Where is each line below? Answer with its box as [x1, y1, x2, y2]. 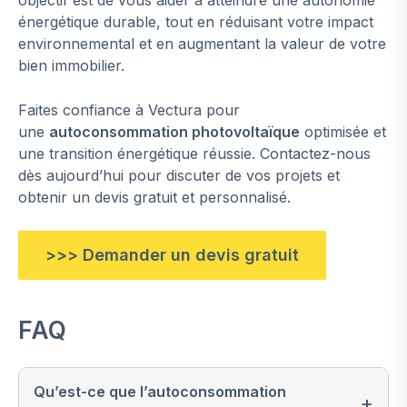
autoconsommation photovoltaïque [49, 123, 300, 142]
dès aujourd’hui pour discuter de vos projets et [18, 166, 340, 185]
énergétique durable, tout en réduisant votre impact [18, 13, 373, 32]
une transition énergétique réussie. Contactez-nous [18, 144, 371, 164]
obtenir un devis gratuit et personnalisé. [18, 188, 291, 207]
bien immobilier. [18, 56, 124, 75]
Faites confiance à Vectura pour [18, 101, 240, 120]
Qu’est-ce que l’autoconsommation [34, 382, 286, 402]
